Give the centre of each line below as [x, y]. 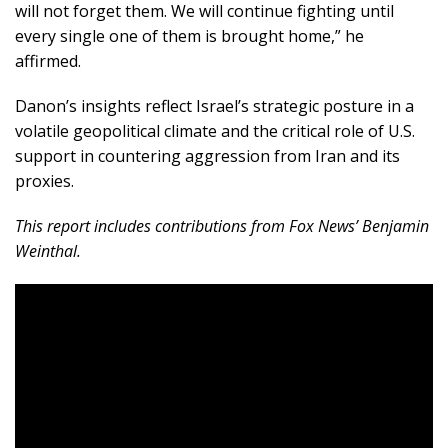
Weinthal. [48, 250]
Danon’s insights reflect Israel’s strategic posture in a [214, 105]
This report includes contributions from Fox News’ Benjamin [222, 225]
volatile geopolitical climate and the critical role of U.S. [215, 130]
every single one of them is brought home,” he [189, 35]
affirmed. [48, 60]
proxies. [44, 180]
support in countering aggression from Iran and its [207, 155]
